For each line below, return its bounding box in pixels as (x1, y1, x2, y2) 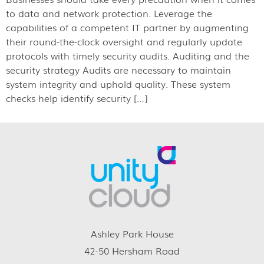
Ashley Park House (90, 226, 174, 241)
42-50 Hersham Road (84, 243, 180, 258)
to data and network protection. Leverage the (6, 6, 212, 21)
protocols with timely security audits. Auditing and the (6, 48, 249, 63)
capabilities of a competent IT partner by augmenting (6, 20, 249, 35)
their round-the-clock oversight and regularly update (6, 34, 242, 49)
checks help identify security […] (6, 91, 147, 105)
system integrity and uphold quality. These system (6, 77, 230, 91)
